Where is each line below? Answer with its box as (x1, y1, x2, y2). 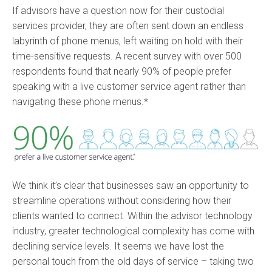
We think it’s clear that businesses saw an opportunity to (12, 180, 249, 192)
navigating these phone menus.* (12, 96, 148, 107)
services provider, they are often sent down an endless (12, 20, 243, 32)
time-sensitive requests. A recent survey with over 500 (12, 50, 242, 62)
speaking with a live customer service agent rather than (12, 81, 246, 92)
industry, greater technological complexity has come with (12, 225, 254, 237)
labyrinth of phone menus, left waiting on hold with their (12, 35, 243, 47)
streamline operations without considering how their (12, 195, 231, 207)
